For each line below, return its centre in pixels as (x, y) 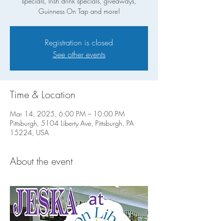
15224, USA (29, 132)
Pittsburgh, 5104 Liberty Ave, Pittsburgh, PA (72, 123)
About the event (41, 161)
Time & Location (43, 94)
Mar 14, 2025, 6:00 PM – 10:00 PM (67, 114)
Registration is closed (79, 42)
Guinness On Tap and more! (79, 11)
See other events (79, 54)
